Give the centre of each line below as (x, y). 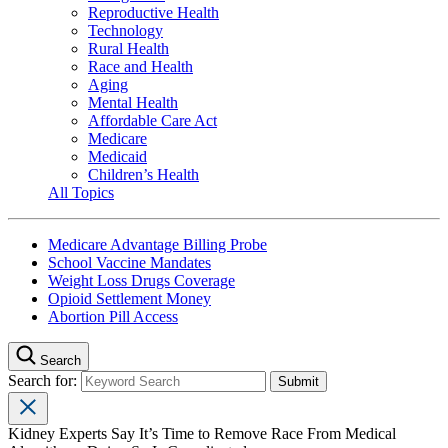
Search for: (44, 380)
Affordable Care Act (152, 120)
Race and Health (140, 66)
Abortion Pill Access (113, 316)
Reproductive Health (153, 12)
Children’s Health (143, 174)
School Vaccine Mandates (129, 262)
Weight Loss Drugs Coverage (141, 280)
